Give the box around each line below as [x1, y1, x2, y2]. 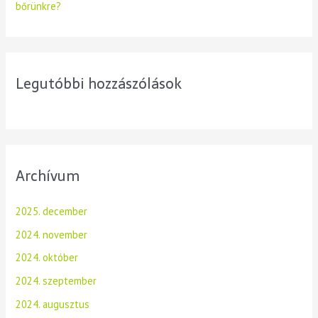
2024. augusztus [16, 297, 90, 311]
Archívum [16, 165, 80, 188]
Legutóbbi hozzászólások [16, 72, 182, 95]
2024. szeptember [16, 274, 97, 287]
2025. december [16, 204, 88, 219]
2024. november [16, 227, 88, 241]
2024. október [16, 251, 79, 265]
